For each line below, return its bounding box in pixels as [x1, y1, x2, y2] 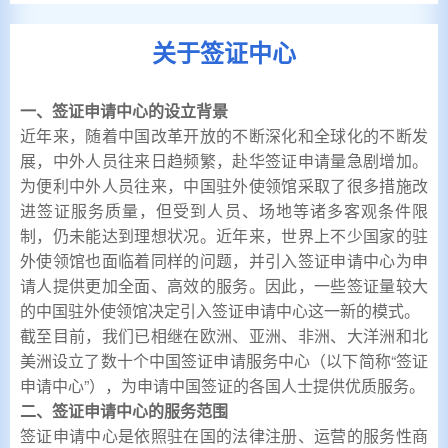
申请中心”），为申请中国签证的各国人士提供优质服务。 [20, 374, 425, 397]
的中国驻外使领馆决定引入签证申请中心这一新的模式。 [20, 299, 420, 322]
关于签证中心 [152, 41, 296, 67]
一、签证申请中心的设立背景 [20, 99, 228, 122]
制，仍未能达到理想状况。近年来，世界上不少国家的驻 [20, 224, 428, 247]
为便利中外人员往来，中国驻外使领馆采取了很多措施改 [20, 174, 428, 197]
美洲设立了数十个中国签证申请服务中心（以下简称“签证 [20, 349, 428, 372]
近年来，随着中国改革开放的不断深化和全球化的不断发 [20, 124, 428, 147]
